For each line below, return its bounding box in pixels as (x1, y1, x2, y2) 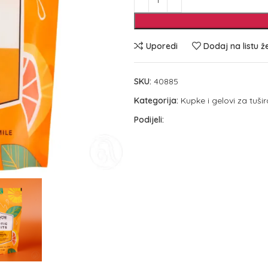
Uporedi (145, 40, 178, 51)
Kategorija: (134, 95, 178, 106)
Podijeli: (134, 114, 164, 125)
